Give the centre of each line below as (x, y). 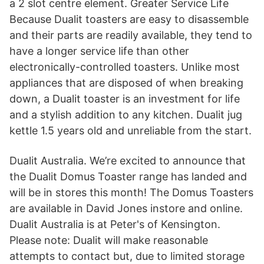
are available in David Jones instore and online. (126, 208)
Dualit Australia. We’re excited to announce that (128, 161)
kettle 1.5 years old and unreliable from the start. (131, 131)
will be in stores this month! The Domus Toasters (131, 192)
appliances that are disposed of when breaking (126, 83)
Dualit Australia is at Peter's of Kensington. (115, 224)
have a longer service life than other (99, 51)
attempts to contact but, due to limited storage (127, 256)
